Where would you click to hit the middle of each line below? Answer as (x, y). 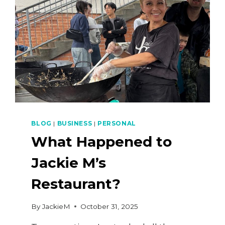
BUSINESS (75, 124)
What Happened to (102, 142)
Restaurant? (76, 184)
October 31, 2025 (109, 206)
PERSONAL (117, 124)
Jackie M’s (69, 163)
